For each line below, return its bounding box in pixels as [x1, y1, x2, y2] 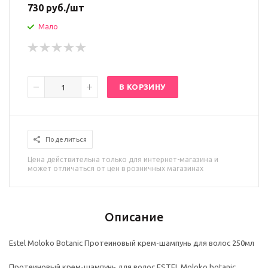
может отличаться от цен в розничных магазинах [28, 165, 203, 172]
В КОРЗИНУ [119, 83, 166, 91]
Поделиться [45, 136, 87, 143]
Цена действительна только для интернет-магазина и [28, 156, 218, 163]
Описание [104, 210, 164, 224]
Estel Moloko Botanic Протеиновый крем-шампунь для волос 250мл [9, 239, 254, 247]
